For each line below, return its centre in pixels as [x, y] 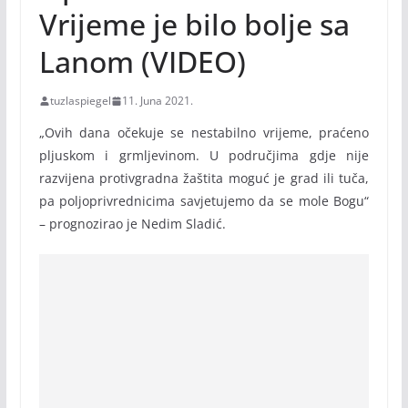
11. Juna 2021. [157, 101]
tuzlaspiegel [80, 101]
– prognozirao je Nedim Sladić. [132, 224]
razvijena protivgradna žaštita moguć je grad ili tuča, [204, 178]
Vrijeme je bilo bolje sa [194, 24]
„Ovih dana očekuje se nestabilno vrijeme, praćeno [204, 133]
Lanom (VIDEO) [142, 61]
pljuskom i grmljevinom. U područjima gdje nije [204, 155]
